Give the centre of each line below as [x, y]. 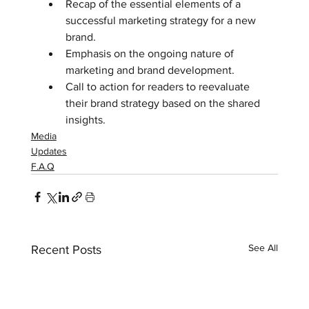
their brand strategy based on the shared [164, 103]
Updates [49, 151]
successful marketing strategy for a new [162, 20]
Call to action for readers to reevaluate [159, 86]
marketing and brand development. [152, 70]
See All [263, 247]
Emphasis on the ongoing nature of [151, 53]
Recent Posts [66, 249]
